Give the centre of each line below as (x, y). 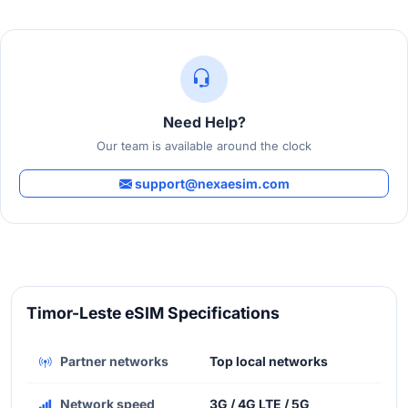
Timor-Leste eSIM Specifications (153, 312)
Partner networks (113, 361)
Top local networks (269, 361)
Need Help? (204, 122)
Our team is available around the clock (204, 145)
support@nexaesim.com (210, 183)
